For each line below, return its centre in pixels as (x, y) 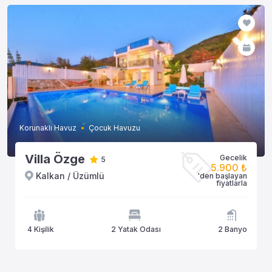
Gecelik (233, 158)
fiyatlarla (232, 183)
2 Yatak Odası (136, 229)
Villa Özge (55, 159)
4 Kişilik (41, 229)
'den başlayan (222, 176)
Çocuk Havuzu (114, 128)
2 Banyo (233, 229)
